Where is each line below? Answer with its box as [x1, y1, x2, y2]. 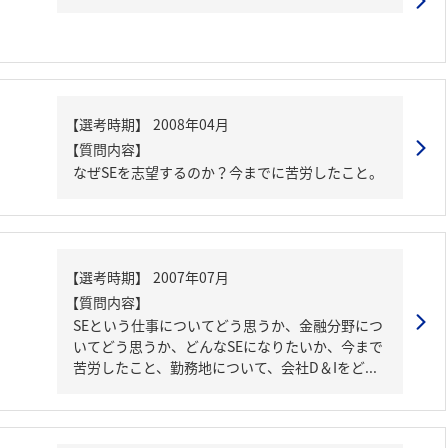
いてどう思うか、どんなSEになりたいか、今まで [73, 336, 383, 356]
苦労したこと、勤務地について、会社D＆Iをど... [73, 357, 377, 377]
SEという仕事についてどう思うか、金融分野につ [73, 315, 383, 335]
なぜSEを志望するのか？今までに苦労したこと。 [73, 162, 383, 182]
